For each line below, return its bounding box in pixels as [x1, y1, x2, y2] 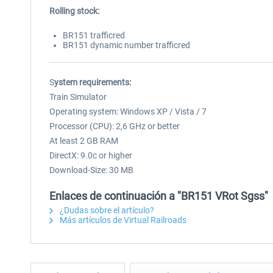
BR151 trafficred [63, 30, 125, 40]
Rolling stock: [49, 6, 99, 16]
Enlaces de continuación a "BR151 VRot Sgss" [49, 190, 268, 202]
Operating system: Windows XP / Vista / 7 [49, 107, 207, 116]
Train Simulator [49, 92, 107, 102]
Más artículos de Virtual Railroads [58, 215, 186, 225]
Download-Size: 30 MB [49, 165, 133, 175]
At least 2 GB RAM [49, 136, 118, 146]
